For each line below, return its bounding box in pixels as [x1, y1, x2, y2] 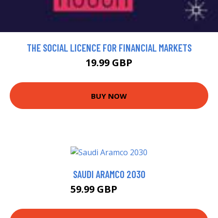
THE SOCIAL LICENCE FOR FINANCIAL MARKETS [26, 41, 192, 54]
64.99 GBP [119, 186, 148, 195]
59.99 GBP [70, 182, 120, 196]
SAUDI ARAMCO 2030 [73, 168, 145, 181]
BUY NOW [91, 91, 127, 101]
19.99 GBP [86, 56, 132, 70]
